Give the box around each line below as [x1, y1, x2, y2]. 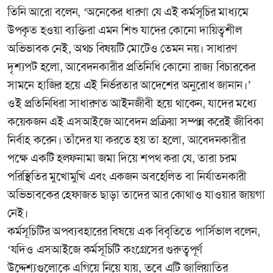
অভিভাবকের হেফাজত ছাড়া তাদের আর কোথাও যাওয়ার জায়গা [7, 187, 265, 203]
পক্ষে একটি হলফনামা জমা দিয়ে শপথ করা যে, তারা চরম [7, 151, 237, 166]
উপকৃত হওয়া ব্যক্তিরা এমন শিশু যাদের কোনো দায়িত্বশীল [7, 23, 242, 38]
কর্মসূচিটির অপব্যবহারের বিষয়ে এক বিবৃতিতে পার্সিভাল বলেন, [7, 224, 260, 239]
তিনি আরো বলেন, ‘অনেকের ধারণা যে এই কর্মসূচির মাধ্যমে [7, 4, 249, 20]
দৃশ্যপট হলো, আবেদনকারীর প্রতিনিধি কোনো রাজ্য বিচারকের [7, 59, 256, 75]
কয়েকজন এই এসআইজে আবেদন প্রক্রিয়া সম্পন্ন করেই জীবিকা [7, 114, 264, 130]
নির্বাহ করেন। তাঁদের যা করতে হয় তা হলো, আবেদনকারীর [7, 132, 246, 148]
